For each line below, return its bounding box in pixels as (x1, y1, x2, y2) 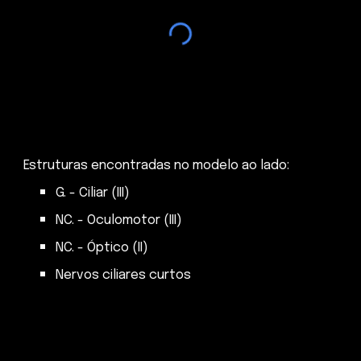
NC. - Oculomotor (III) (56, 213, 183, 227)
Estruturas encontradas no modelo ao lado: (23, 158, 290, 172)
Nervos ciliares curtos (56, 268, 192, 282)
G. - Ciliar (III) (56, 185, 131, 200)
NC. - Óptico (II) (56, 240, 149, 255)
